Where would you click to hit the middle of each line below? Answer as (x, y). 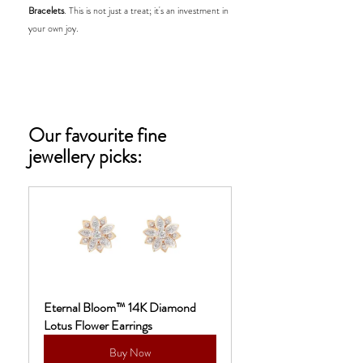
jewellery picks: (85, 157)
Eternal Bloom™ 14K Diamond (121, 308)
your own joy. (53, 29)
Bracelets (46, 11)
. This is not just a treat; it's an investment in (147, 11)
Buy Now (130, 353)
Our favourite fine (99, 136)
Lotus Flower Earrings (98, 326)
